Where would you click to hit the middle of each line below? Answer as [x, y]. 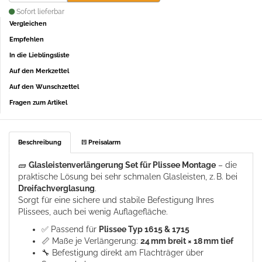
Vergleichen [28, 23]
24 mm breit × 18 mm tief [187, 241]
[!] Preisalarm [101, 142]
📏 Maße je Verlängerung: [91, 241]
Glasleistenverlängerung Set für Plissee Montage [122, 165]
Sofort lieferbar [39, 11]
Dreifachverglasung [56, 188]
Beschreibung [40, 142]
